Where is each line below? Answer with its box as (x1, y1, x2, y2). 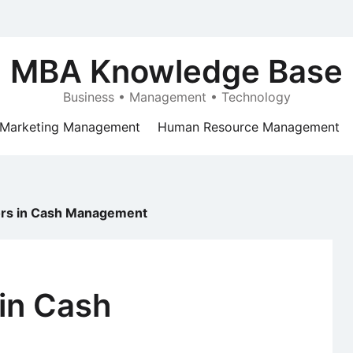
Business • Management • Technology (62, 89, 291, 105)
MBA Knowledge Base (10, 52, 343, 91)
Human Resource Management (158, 119, 340, 135)
